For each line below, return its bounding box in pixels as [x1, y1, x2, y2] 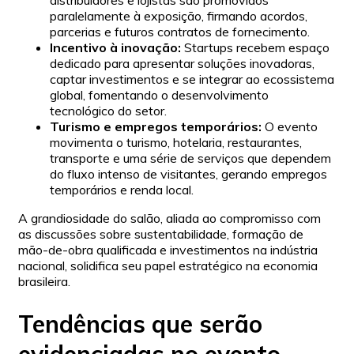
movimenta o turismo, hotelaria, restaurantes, [50, 134, 302, 151]
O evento [262, 119, 318, 135]
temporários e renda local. [50, 182, 194, 198]
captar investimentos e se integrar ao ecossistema [50, 71, 334, 88]
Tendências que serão [18, 309, 262, 339]
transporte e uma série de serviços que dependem [50, 150, 331, 167]
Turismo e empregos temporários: [50, 119, 262, 135]
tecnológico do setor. [50, 103, 167, 119]
